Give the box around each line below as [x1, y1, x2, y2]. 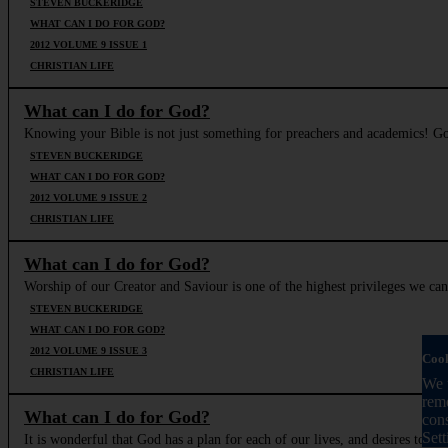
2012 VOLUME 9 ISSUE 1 [30, 38, 147, 50]
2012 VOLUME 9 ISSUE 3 [30, 344, 147, 356]
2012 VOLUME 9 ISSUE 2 [30, 191, 147, 203]
